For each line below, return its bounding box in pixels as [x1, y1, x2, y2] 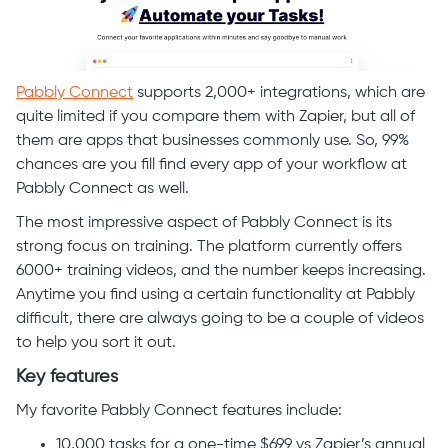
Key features [16, 367, 118, 386]
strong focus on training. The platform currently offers [16, 238, 402, 255]
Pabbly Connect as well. [16, 180, 193, 197]
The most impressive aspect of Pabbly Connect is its [16, 214, 392, 231]
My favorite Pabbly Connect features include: [16, 402, 346, 419]
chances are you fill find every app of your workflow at [16, 156, 407, 173]
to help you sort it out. [16, 334, 180, 351]
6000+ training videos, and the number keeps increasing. [16, 262, 426, 279]
